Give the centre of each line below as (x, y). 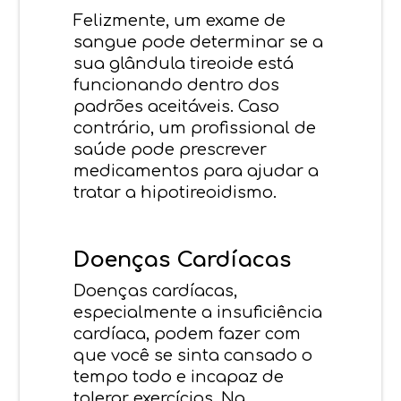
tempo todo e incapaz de (179, 376)
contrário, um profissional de (195, 128)
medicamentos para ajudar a (196, 171)
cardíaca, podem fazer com (188, 333)
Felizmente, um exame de (180, 20)
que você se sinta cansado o (193, 355)
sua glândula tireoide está (184, 63)
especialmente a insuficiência (198, 312)
